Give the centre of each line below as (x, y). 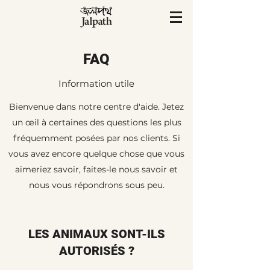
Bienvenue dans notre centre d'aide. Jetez (96, 107)
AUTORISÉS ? (96, 251)
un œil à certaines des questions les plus (96, 122)
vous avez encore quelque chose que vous (96, 154)
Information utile (96, 83)
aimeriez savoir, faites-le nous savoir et (96, 169)
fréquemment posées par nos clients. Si (96, 138)
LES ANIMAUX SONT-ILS (96, 234)
